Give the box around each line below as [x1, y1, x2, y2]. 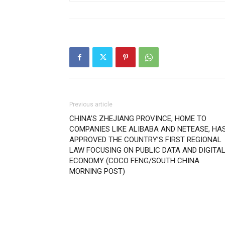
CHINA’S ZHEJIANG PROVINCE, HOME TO [69, 114, 206, 123]
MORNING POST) [69, 167, 125, 176]
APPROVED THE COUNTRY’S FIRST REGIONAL [69, 135, 221, 144]
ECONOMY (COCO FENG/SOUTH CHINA [69, 156, 199, 165]
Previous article [69, 101, 113, 108]
